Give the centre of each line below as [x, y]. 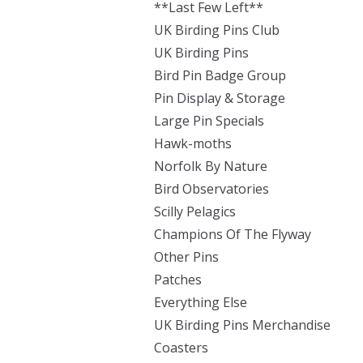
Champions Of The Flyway [233, 234]
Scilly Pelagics [195, 211]
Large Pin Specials [209, 121]
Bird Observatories [211, 189]
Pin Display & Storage [220, 98]
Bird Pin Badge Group [220, 75]
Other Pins [186, 257]
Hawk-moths [193, 143]
